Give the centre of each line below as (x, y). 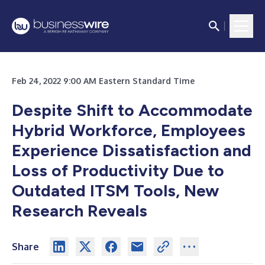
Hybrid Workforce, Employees (129, 130)
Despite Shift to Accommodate (132, 110)
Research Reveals (80, 211)
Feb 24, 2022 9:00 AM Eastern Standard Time (103, 81)
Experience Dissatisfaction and (132, 150)
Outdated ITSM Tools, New (115, 190)
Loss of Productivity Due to (118, 170)
